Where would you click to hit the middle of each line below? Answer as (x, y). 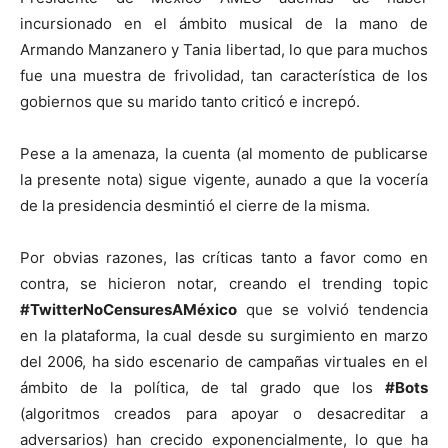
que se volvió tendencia (332, 310)
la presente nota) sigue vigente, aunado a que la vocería (224, 180)
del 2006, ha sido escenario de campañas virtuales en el (224, 362)
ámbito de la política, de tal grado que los (202, 388)
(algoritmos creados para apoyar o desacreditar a (224, 414)
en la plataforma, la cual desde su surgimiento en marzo (224, 336)
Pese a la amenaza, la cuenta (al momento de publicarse (224, 154)
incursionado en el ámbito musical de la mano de (224, 24)
